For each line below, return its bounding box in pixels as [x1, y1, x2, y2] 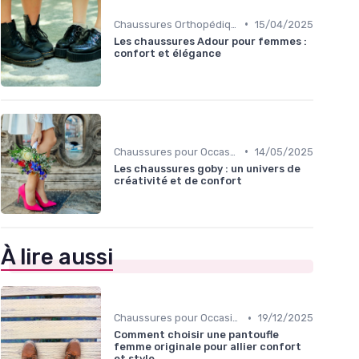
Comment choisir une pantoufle [114, 329, 279, 341]
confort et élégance [114, 46, 221, 59]
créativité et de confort [114, 174, 242, 187]
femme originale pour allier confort [114, 341, 301, 353]
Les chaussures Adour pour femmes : [114, 34, 307, 47]
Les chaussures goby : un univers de [114, 162, 301, 175]
